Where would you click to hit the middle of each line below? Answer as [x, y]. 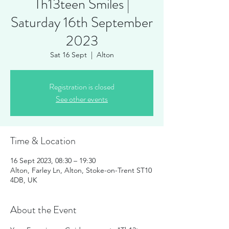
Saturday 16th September [82, 22]
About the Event [43, 210]
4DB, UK [24, 180]
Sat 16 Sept [68, 55]
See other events [82, 99]
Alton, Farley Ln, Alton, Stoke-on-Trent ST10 [81, 170]
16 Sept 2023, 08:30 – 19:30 [53, 161]
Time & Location [43, 141]
